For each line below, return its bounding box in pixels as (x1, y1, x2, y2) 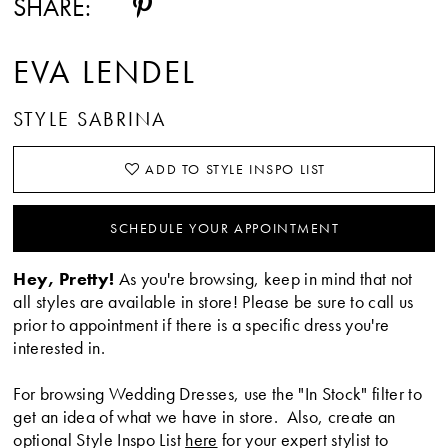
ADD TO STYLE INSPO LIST (145, 160, 326, 179)
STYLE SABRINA (13, 105, 166, 132)
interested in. (13, 335, 106, 359)
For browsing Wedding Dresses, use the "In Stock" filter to (13, 381, 422, 405)
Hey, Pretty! (13, 266, 115, 290)
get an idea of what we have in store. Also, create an (13, 404, 396, 428)
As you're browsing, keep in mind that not (114, 266, 413, 290)
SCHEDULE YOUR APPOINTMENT (109, 219, 340, 238)
